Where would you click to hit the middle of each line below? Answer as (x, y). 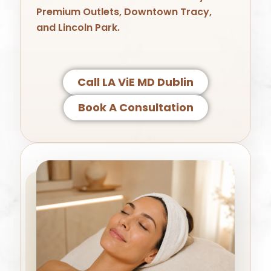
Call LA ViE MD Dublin (135, 82)
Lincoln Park (88, 28)
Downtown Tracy (167, 12)
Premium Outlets (78, 12)
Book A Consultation (135, 108)
